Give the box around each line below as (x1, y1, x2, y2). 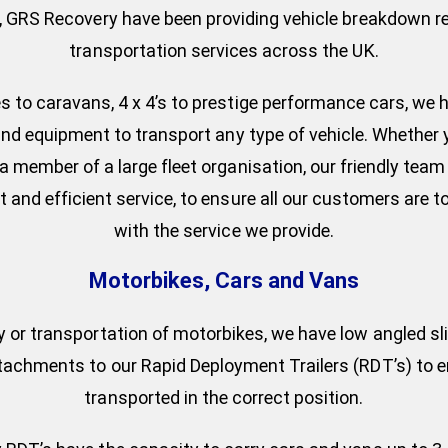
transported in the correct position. (84, 387, 364, 409)
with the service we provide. (114, 220, 334, 241)
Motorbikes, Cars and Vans (89, 268, 359, 293)
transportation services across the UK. (69, 40, 379, 61)
